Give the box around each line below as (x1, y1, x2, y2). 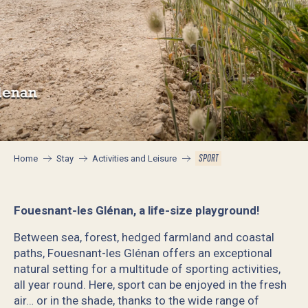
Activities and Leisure (92, 153, 177, 164)
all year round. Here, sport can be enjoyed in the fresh (14, 278, 287, 292)
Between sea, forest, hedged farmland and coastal (14, 230, 274, 245)
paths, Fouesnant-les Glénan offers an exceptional (14, 246, 272, 261)
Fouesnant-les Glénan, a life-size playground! (14, 203, 260, 218)
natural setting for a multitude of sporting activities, (14, 262, 280, 276)
